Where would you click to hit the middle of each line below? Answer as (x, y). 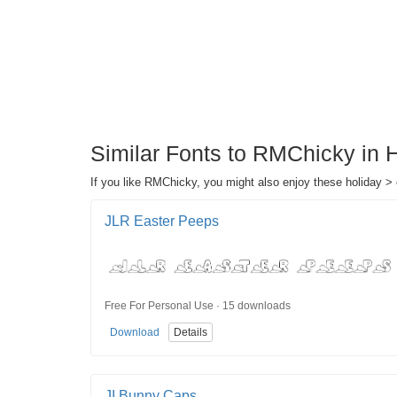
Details (191, 332)
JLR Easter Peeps (162, 221)
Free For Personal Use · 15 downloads (198, 305)
